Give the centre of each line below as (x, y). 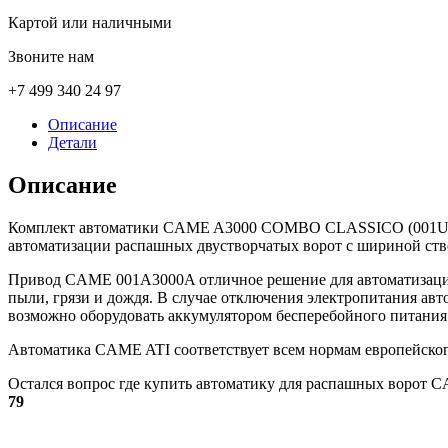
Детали (72, 142)
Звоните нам (51, 56)
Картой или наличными (90, 22)
